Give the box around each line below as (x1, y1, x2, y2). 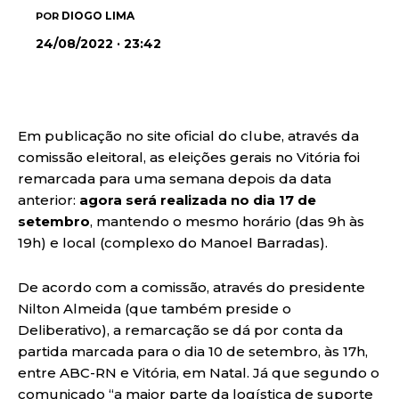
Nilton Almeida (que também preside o (18, 299, 291, 317)
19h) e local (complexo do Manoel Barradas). (18, 233, 328, 251)
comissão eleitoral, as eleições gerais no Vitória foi (18, 148, 360, 166)
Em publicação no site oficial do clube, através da (18, 126, 359, 144)
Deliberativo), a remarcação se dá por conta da (18, 321, 343, 338)
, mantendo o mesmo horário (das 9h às (90, 212, 364, 230)
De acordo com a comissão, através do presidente (18, 278, 365, 296)
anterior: (18, 191, 79, 208)
